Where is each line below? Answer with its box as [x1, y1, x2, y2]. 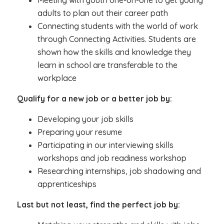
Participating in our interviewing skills [37, 140, 173, 150]
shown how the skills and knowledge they [37, 47, 191, 57]
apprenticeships [37, 179, 96, 189]
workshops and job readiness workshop [37, 153, 186, 163]
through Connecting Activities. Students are [37, 34, 196, 44]
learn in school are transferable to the [37, 60, 177, 70]
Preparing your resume [37, 127, 122, 137]
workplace [37, 73, 76, 83]
